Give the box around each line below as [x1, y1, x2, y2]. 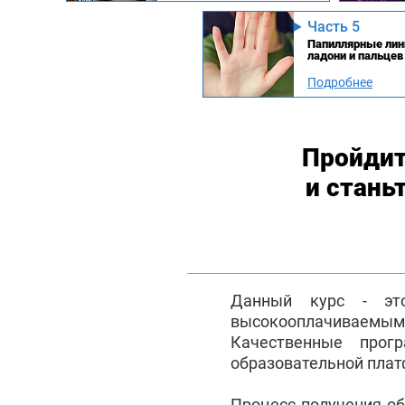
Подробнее [307, 74, 372, 89]
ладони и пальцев [307, 48, 403, 62]
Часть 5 [307, 17, 360, 35]
